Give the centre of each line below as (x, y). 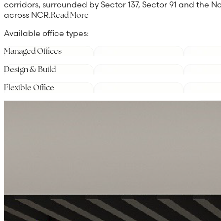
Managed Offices (33, 51)
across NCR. (27, 15)
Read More (70, 15)
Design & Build (30, 69)
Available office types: (46, 33)
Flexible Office (29, 87)
